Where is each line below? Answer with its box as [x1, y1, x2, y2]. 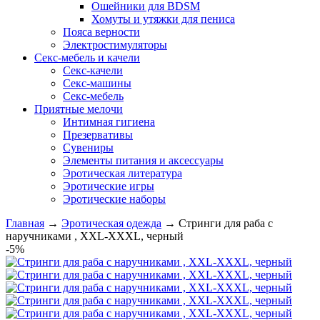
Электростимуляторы [63, 39, 167, 51]
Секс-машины [63, 77, 131, 89]
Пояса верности [63, 26, 140, 38]
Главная [6, 217, 44, 229]
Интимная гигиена [63, 116, 155, 128]
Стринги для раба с [179, 217, 273, 229]
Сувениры [63, 141, 114, 154]
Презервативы [63, 129, 133, 141]
